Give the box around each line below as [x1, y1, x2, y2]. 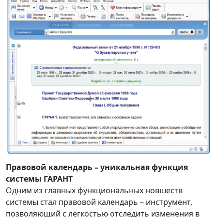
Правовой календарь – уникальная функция [6, 161, 188, 172]
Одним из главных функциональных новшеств [6, 185, 183, 196]
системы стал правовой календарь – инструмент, [6, 196, 192, 207]
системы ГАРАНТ [6, 173, 73, 184]
